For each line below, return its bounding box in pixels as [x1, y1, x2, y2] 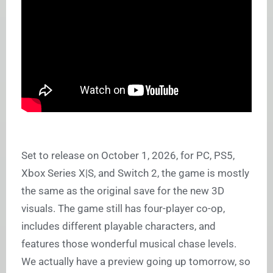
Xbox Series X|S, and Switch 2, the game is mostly [21, 167, 249, 180]
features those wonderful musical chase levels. [21, 238, 236, 250]
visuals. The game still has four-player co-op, [21, 202, 225, 215]
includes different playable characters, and [21, 220, 216, 233]
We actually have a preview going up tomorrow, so [21, 255, 250, 268]
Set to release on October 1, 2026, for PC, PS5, [21, 149, 235, 162]
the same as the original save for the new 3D [21, 185, 224, 197]
